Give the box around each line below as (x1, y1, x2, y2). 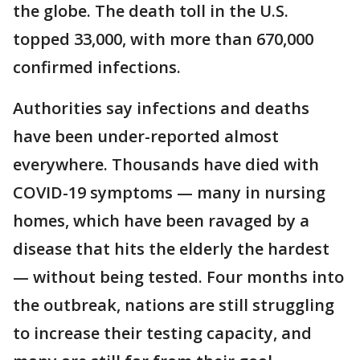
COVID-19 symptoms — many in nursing (13, 182, 325, 203)
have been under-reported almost (13, 125, 279, 147)
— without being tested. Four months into (13, 266, 344, 288)
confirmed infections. (13, 56, 181, 78)
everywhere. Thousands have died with (13, 153, 319, 175)
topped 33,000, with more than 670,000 (13, 28, 313, 50)
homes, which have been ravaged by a (13, 210, 309, 231)
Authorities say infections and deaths (13, 97, 309, 119)
